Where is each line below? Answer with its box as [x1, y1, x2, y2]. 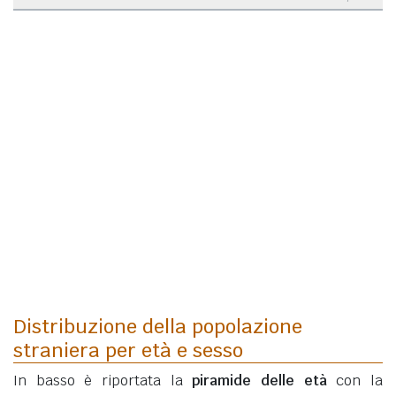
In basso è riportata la [13, 371, 193, 391]
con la [326, 371, 384, 391]
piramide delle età [192, 371, 327, 391]
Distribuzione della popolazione [13, 314, 302, 339]
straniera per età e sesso [13, 338, 243, 363]
